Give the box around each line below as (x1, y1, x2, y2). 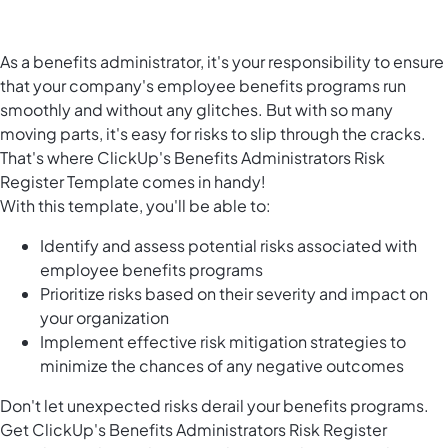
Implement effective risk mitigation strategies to (40, 331, 406, 353)
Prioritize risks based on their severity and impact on (40, 283, 428, 305)
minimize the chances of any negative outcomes (40, 355, 404, 377)
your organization (40, 307, 169, 329)
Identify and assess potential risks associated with (40, 235, 417, 257)
